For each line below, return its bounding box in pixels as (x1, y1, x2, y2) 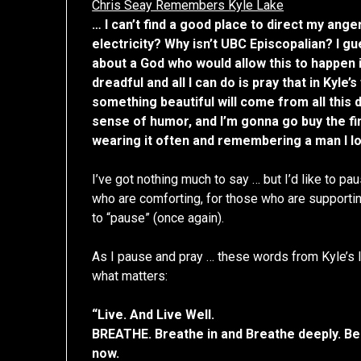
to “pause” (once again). (92, 210, 225, 226)
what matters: (92, 268, 168, 284)
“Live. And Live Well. (92, 307, 215, 323)
